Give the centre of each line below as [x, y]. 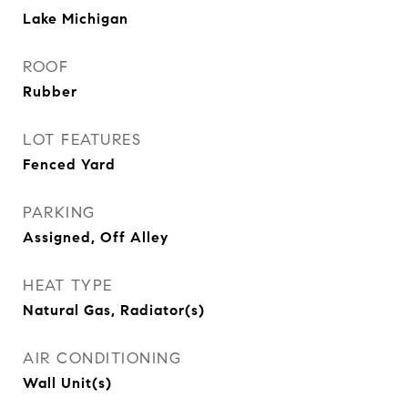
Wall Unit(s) [67, 383]
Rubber [50, 92]
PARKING [59, 213]
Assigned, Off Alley [96, 237]
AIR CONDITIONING [102, 358]
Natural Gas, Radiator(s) [114, 310]
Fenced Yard [69, 164]
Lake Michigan [76, 19]
